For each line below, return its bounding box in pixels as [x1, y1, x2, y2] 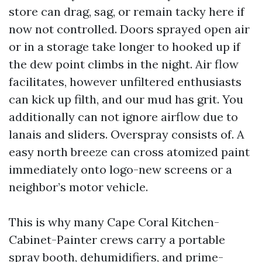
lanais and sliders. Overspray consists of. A [9, 127, 244, 142]
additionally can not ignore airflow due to [9, 109, 238, 124]
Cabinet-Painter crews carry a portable [9, 232, 225, 247]
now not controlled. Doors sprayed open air [9, 22, 250, 36]
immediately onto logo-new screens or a [9, 162, 232, 177]
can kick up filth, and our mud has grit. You [9, 92, 243, 106]
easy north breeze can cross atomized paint [9, 144, 250, 159]
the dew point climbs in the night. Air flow [9, 57, 239, 71]
